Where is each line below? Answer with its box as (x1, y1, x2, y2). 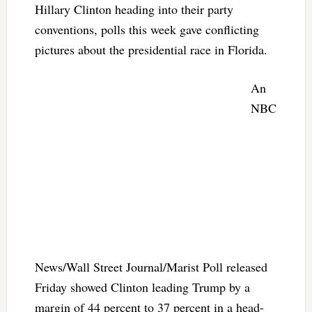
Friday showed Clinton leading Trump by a (34, 279, 250, 296)
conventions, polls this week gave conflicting (34, 21, 259, 38)
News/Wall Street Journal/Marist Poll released (34, 258, 267, 276)
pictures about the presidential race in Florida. (34, 41, 267, 58)
